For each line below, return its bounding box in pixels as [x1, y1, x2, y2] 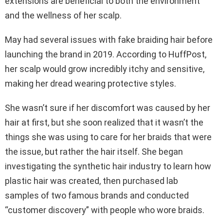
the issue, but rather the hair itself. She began [5, 146, 183, 157]
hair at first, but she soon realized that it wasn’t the [5, 117, 203, 127]
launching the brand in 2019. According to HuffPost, [5, 49, 206, 59]
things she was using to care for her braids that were [5, 131, 212, 142]
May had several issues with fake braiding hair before [5, 34, 213, 45]
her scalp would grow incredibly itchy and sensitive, [5, 63, 204, 74]
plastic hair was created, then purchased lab [5, 175, 178, 186]
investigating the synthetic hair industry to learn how [5, 161, 211, 171]
